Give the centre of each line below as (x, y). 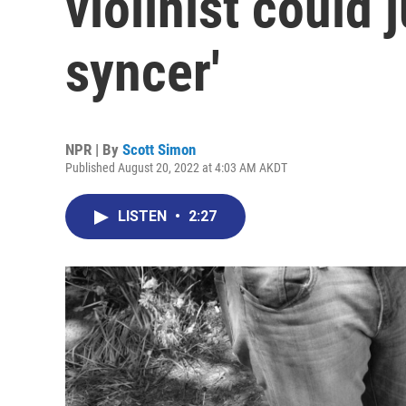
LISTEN (144, 216)
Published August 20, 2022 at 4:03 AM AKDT (176, 168)
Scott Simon (159, 150)
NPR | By (94, 150)
